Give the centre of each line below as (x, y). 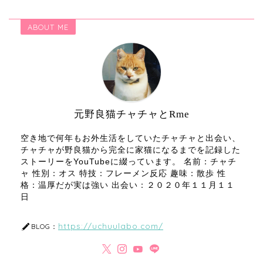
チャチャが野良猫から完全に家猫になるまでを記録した (131, 150)
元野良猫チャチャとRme (131, 114)
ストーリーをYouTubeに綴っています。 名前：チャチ (129, 162)
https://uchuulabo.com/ (111, 226)
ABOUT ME (48, 27)
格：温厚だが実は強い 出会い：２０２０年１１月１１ (128, 185)
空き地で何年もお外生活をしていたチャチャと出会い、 (131, 138)
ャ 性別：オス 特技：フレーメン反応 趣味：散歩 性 (123, 173)
